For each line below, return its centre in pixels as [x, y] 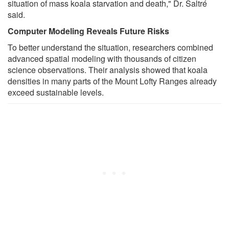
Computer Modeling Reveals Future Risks [88, 31]
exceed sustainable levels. [56, 93]
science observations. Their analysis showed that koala [108, 70]
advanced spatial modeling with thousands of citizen [102, 59]
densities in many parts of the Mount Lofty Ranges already [112, 81]
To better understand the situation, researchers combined [110, 48]
